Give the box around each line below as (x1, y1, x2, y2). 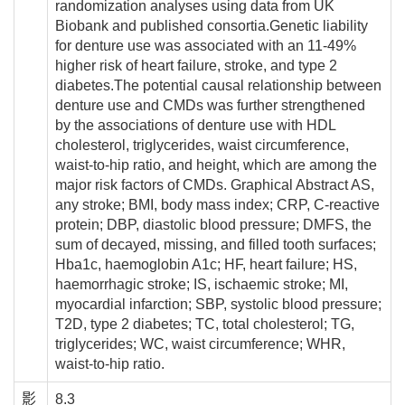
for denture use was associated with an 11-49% (55, 38, 356, 54)
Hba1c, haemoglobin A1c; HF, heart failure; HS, (55, 257, 357, 273)
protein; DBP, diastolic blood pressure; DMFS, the (55, 217, 372, 233)
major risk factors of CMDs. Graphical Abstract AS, (55, 177, 374, 193)
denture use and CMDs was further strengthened (55, 98, 365, 114)
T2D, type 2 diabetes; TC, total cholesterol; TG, (55, 316, 354, 333)
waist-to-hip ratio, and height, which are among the (55, 157, 377, 174)
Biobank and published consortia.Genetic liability (55, 18, 368, 34)
